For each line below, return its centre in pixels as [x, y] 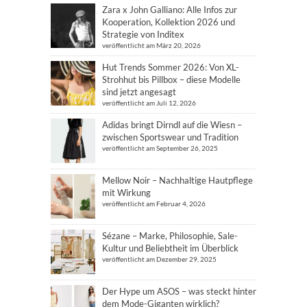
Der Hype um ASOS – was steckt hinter [179, 291]
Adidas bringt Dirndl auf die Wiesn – [172, 125]
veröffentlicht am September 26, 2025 [160, 148]
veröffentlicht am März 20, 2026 [151, 45]
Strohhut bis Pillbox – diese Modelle [171, 79]
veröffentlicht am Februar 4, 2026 [154, 204]
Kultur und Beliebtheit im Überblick [170, 248]
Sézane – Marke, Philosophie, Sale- [170, 236]
